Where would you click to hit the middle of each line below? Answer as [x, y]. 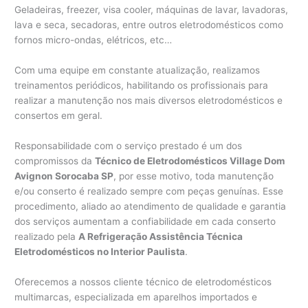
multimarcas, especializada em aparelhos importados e [136, 297]
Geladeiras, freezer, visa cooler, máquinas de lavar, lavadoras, [152, 10]
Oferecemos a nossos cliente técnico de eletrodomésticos [143, 282]
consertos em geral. [59, 116]
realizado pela [47, 237]
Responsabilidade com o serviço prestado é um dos [129, 146]
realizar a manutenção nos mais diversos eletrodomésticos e [149, 101]
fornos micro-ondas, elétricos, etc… [93, 40]
